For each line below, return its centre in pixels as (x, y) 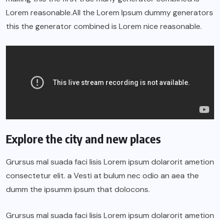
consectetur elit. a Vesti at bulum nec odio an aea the (102, 175)
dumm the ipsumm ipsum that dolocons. (78, 189)
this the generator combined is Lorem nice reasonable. (104, 26)
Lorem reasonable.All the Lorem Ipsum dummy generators (110, 12)
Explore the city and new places (83, 138)
